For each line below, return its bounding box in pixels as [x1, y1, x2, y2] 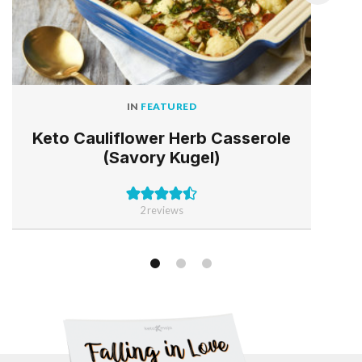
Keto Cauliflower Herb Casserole [32, 128, 291, 148]
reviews [145, 203, 183, 217]
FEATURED [141, 99, 197, 112]
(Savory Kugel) [103, 147, 221, 167]
